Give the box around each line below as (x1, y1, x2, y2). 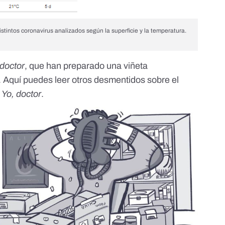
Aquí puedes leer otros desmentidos (3, 74, 146, 85)
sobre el (145, 74, 179, 85)
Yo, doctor (2, 88, 42, 99)
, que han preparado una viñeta (25, 60, 148, 71)
